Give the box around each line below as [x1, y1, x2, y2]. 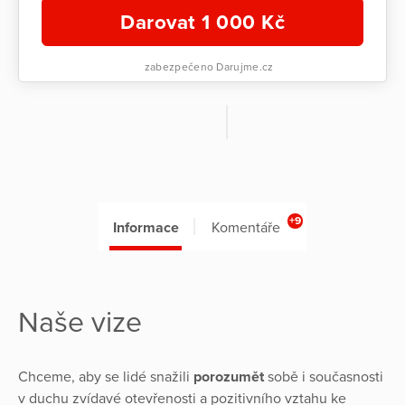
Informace [112, 219, 179, 238]
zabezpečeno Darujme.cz [141, 61, 274, 74]
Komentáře [211, 219, 280, 238]
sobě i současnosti [268, 367, 383, 386]
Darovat [120, 10, 202, 35]
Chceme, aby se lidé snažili [18, 367, 193, 386]
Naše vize [18, 305, 142, 340]
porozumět [193, 367, 268, 386]
